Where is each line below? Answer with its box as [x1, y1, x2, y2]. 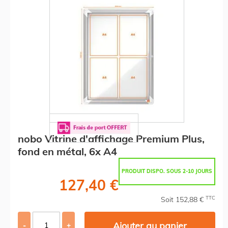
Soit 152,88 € [161, 194, 206, 204]
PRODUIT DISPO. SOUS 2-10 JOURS [122, 167, 212, 175]
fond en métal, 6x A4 [18, 145, 117, 158]
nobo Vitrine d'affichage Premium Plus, [18, 132, 205, 145]
